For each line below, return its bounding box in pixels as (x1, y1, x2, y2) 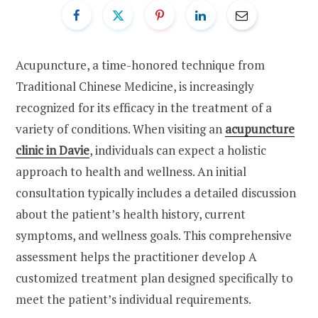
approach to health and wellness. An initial (16, 163, 246, 180)
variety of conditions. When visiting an (16, 120, 225, 137)
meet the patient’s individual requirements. (16, 290, 251, 307)
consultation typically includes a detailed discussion (16, 184, 296, 201)
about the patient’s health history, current (16, 205, 246, 222)
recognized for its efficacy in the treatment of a (16, 99, 272, 116)
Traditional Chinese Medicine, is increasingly (16, 77, 254, 94)
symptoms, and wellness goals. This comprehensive (16, 226, 292, 243)
